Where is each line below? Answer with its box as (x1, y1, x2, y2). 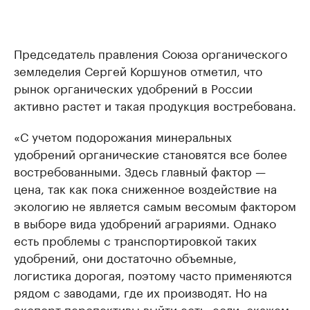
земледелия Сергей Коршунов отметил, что (14, 61, 262, 80)
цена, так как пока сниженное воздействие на (14, 179, 277, 197)
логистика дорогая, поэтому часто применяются (14, 265, 292, 284)
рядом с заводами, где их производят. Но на (14, 282, 267, 301)
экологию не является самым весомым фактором (14, 196, 296, 215)
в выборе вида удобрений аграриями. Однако (14, 213, 276, 232)
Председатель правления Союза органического (14, 44, 287, 62)
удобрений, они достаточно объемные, (14, 248, 237, 266)
